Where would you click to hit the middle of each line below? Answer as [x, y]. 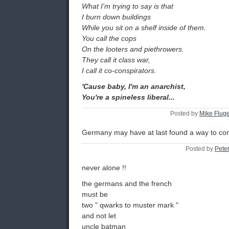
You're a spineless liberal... [128, 97]
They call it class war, [116, 60]
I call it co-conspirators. [119, 71]
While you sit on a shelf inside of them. [144, 28]
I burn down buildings [116, 17]
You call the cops [109, 39]
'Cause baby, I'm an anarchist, [134, 87]
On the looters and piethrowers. [133, 49]
